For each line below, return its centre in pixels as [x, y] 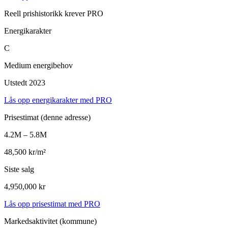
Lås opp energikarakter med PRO [58, 100]
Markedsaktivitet [32, 221]
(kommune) [78, 221]
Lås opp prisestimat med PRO [52, 204]
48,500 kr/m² [25, 152]
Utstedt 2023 [25, 82]
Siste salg [19, 169]
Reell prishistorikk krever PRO [54, 13]
